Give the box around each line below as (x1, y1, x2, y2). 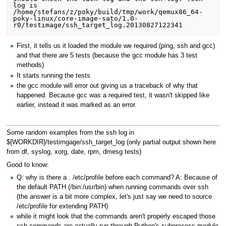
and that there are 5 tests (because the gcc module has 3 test (17, 52, 197, 60)
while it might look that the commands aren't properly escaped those (17, 213, 215, 220)
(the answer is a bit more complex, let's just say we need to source (17, 193, 212, 201)
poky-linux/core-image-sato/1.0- (13, 14, 139, 22)
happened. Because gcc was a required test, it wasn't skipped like (17, 91, 209, 99)
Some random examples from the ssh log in (6, 129, 134, 137)
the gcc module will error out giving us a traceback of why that (17, 82, 198, 89)
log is (13, 1, 38, 9)
